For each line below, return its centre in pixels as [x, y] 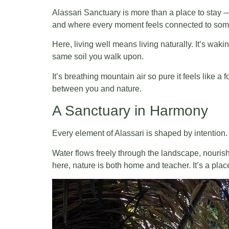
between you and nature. [97, 88]
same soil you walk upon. [98, 57]
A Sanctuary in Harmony [130, 111]
